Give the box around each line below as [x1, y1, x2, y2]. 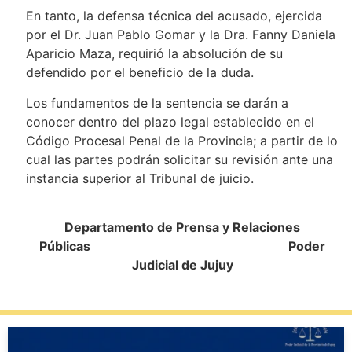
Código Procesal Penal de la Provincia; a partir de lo [25, 132, 338, 148]
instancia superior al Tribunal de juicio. [25, 170, 254, 186]
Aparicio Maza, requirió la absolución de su [25, 46, 283, 62]
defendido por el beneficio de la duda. [25, 64, 254, 81]
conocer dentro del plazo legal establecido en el [25, 113, 314, 130]
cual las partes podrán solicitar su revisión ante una [25, 151, 333, 167]
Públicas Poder [39, 238, 326, 254]
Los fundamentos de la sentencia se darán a [25, 94, 288, 111]
